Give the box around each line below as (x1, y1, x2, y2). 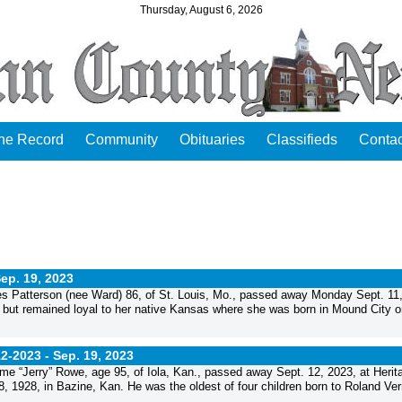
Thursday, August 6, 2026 (139, 4, 263, 15)
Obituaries (179, 132, 245, 147)
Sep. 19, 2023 (53, 347, 134, 363)
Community (85, 132, 158, 147)
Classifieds (267, 132, 337, 147)
